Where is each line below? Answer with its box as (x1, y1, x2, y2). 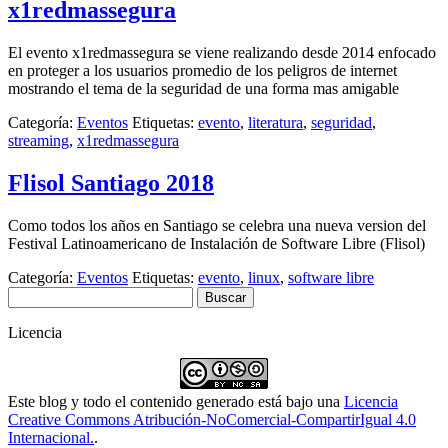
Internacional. (8, 428, 94, 446)
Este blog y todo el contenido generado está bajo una (8, 392, 344, 410)
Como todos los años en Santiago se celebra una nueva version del (8, 216, 426, 234)
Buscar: (7, 285, 55, 303)
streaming (8, 131, 69, 149)
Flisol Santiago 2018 (8, 169, 214, 196)
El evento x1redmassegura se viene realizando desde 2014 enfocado (8, 43, 436, 61)
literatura (248, 113, 303, 131)
